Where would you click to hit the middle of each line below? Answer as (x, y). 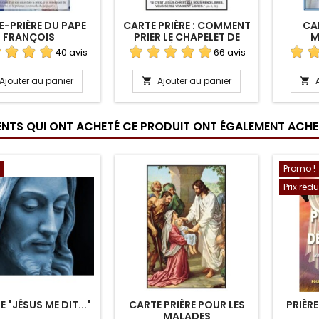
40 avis (71, 52)
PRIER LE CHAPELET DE (187, 37)
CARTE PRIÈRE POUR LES (187, 304)
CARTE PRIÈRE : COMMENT (187, 25)
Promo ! (299, 168)
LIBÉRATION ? (187, 48)
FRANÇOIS (28, 37)
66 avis (229, 52)
